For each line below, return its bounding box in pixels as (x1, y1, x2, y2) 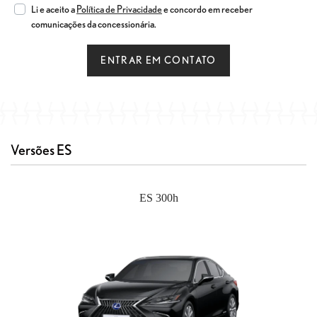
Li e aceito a (31, 3, 76, 15)
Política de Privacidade (76, 3, 162, 15)
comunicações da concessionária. (31, 18, 156, 30)
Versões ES (11, 141, 71, 158)
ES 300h (139, 191, 178, 204)
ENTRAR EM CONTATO (100, 54, 217, 66)
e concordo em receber (162, 3, 253, 15)
